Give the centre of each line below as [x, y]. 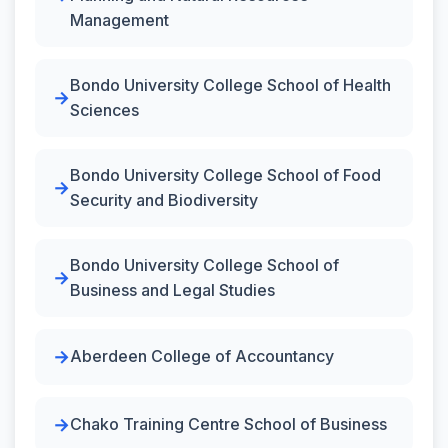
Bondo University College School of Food [225, 174]
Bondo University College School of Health [230, 84]
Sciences [104, 109]
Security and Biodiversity [164, 199]
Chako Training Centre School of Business [228, 424]
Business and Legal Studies [172, 289]
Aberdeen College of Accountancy [202, 356]
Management [119, 19]
